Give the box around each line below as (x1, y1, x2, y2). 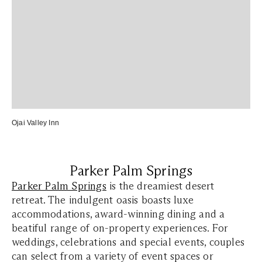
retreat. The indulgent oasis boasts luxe (12, 194, 194, 206)
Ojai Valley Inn (12, 119, 59, 127)
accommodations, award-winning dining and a (12, 208, 225, 220)
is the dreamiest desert (106, 180, 215, 192)
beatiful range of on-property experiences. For (12, 222, 229, 235)
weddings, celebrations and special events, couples (12, 236, 245, 249)
